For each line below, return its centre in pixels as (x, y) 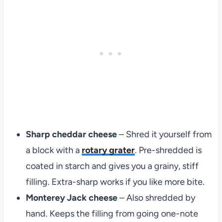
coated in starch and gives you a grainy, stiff (112, 166)
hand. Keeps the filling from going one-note (112, 213)
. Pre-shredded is (168, 150)
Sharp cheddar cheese (71, 134)
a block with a (54, 150)
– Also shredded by (156, 197)
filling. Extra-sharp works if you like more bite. (115, 182)
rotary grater (108, 150)
